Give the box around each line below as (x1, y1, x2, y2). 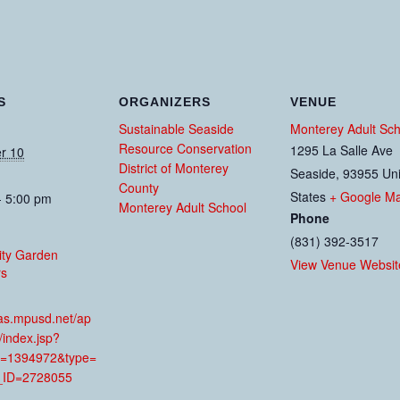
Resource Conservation (119, 139, 252, 157)
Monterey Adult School (119, 198, 246, 216)
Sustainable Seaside (119, 120, 234, 137)
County (119, 179, 159, 196)
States (290, 187, 326, 205)
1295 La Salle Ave (290, 141, 393, 159)
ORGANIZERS (119, 95, 211, 109)
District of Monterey (119, 159, 229, 177)
